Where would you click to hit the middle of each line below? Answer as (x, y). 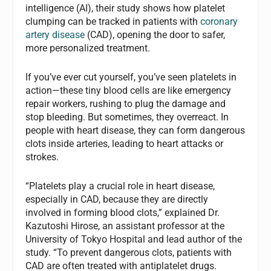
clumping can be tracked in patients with (113, 22)
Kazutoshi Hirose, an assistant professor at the (125, 226)
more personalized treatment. (88, 48)
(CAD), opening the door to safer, (155, 35)
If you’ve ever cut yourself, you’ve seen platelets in (131, 77)
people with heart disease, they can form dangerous (135, 130)
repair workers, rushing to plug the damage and (126, 103)
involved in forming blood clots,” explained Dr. (123, 212)
